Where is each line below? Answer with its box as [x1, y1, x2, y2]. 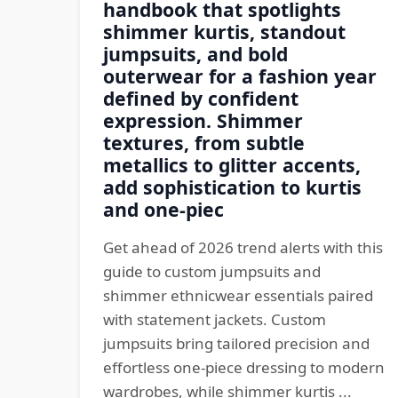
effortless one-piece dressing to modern [102, 357, 385, 378]
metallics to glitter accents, [102, 152, 361, 178]
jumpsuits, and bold [102, 41, 288, 67]
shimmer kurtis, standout [102, 19, 346, 44]
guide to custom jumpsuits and [102, 261, 321, 282]
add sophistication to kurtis [102, 174, 362, 200]
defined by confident [102, 85, 298, 111]
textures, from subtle [102, 130, 305, 155]
